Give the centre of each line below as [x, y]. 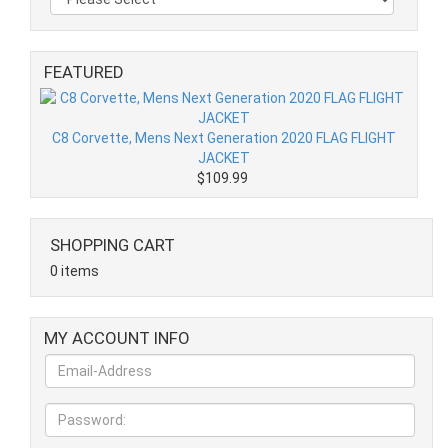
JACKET [224, 158]
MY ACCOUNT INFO [117, 338]
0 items [74, 271]
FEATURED [84, 72]
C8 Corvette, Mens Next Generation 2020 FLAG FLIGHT [224, 138]
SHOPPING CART [112, 245]
